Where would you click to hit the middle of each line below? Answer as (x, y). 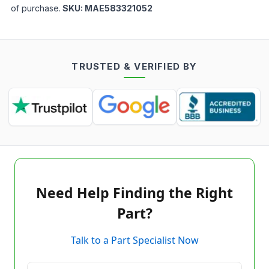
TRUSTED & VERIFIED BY (134, 66)
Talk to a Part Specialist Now (134, 240)
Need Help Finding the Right (134, 193)
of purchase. (36, 8)
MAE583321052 (119, 8)
